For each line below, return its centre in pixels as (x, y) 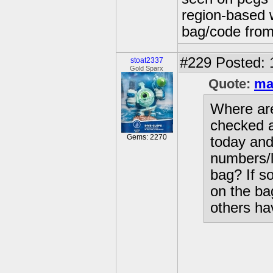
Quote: (231, 84)
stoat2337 (147, 60)
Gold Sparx (147, 68)
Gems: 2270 (147, 137)
